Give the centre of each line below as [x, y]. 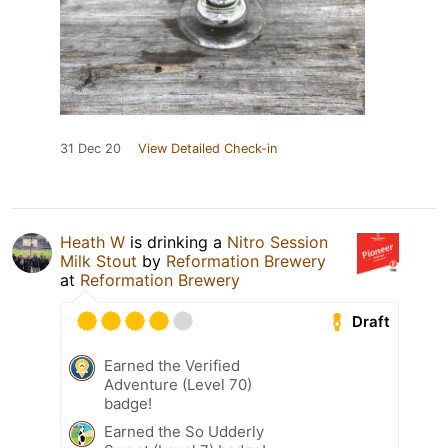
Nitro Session [277, 242]
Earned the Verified [172, 366]
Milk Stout [98, 261]
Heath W [92, 242]
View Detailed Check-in [207, 149]
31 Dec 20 [90, 149]
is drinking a [176, 242]
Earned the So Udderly [184, 432]
